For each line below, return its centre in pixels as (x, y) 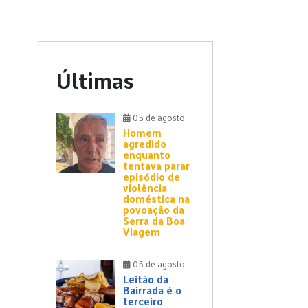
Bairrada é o (152, 291)
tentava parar (156, 167)
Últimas (95, 81)
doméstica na (156, 200)
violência (145, 189)
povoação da (154, 211)
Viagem (142, 233)
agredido (145, 145)
